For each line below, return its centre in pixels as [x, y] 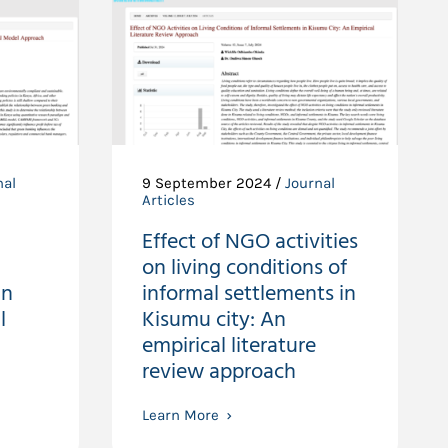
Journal [309, 183]
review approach [218, 372]
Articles [168, 200]
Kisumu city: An [213, 320]
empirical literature [228, 346]
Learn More [180, 415]
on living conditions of [244, 268]
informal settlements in [248, 294]
